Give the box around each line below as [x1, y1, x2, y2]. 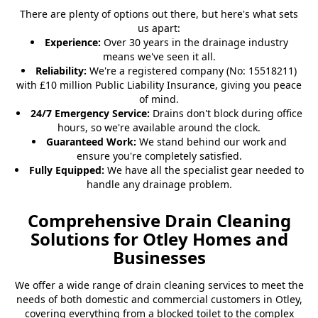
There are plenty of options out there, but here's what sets [20, 7, 298, 21]
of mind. [139, 92, 179, 106]
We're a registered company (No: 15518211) [87, 64, 297, 78]
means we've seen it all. [102, 50, 216, 64]
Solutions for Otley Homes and [30, 227, 288, 251]
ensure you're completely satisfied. [76, 149, 242, 163]
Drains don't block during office [149, 106, 302, 121]
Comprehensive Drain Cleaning [27, 209, 291, 233]
